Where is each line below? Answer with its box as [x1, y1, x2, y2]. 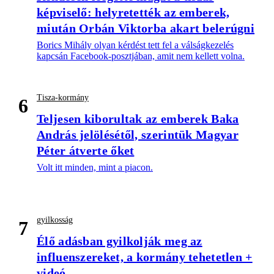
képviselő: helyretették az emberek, [37, 6, 230, 20]
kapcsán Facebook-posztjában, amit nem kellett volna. [37, 51, 245, 62]
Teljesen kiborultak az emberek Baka [37, 112, 239, 126]
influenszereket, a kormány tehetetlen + [37, 250, 253, 264]
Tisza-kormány [37, 93, 89, 103]
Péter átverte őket [37, 144, 135, 158]
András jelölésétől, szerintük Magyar [37, 128, 239, 142]
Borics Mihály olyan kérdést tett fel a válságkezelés [37, 40, 234, 51]
